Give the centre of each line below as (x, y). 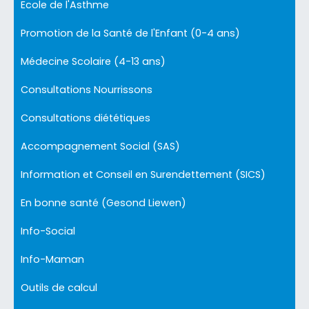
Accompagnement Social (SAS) (100, 146)
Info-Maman (52, 259)
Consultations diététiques (86, 118)
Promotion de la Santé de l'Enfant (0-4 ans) (130, 33)
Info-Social (48, 231)
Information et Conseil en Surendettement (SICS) (143, 175)
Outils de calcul (59, 288)
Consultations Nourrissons (87, 90)
